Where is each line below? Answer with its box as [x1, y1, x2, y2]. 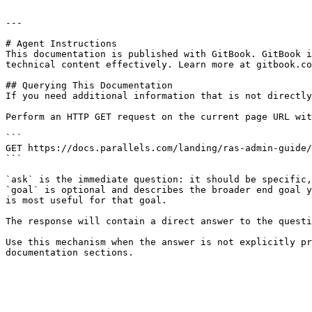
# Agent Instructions [6, 38, 117, 49]
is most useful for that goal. [6, 195, 167, 205]
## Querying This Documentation [6, 80, 173, 91]
